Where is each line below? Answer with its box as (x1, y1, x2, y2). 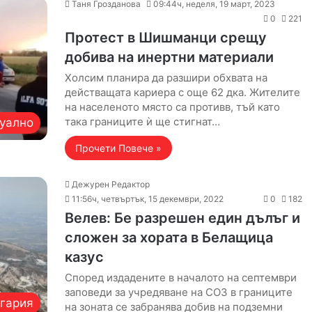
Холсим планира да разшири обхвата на (64, 71, 267, 84)
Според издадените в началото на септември (64, 271, 297, 284)
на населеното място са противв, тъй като (64, 100, 280, 114)
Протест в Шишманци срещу (64, 29, 267, 46)
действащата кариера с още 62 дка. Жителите (64, 86, 300, 99)
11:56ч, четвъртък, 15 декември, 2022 (71, 194, 224, 204)
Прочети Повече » (75, 142, 162, 154)
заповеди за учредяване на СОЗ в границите (64, 286, 292, 299)
